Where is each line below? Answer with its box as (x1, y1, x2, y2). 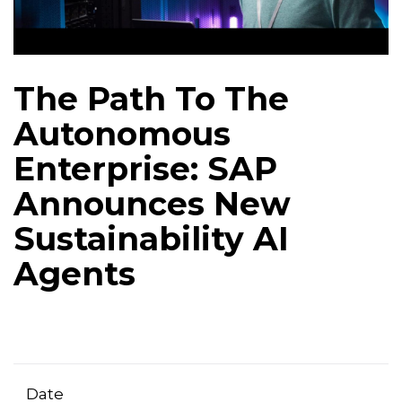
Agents (13, 254, 135, 294)
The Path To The (13, 79, 289, 119)
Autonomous (13, 114, 231, 154)
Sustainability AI (13, 219, 289, 259)
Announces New (13, 184, 291, 224)
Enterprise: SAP (13, 149, 277, 189)
